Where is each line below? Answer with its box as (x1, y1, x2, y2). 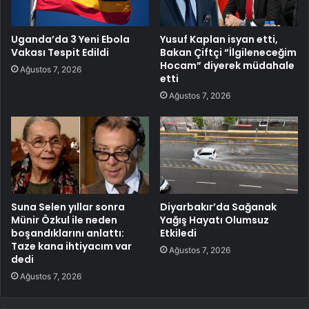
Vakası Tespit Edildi (11, 45, 109, 59)
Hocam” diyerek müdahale (160, 58, 295, 72)
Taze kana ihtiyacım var (11, 239, 132, 254)
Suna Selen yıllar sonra (11, 200, 125, 215)
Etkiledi (160, 226, 197, 241)
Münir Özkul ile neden (11, 213, 117, 228)
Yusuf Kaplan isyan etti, (160, 32, 278, 46)
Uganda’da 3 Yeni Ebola (11, 32, 130, 46)
